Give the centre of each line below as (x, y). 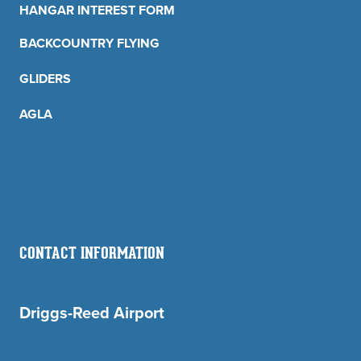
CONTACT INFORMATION (92, 254)
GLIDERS (45, 79)
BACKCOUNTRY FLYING (89, 44)
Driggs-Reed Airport (92, 313)
